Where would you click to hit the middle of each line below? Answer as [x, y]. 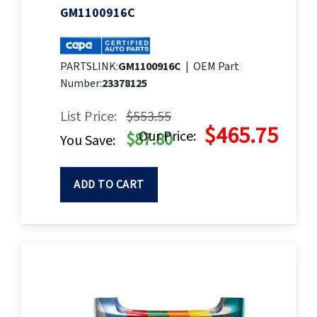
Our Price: [167, 137]
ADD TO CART [109, 185]
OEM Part [216, 67]
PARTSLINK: [89, 67]
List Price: [88, 117]
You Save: [88, 141]
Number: [81, 84]
